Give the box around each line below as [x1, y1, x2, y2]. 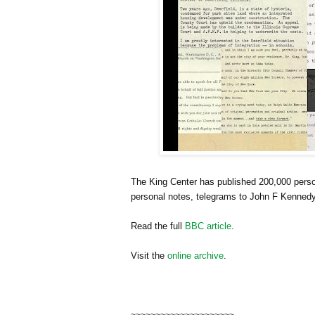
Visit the [131, 250, 167, 262]
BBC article [185, 221, 231, 232]
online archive [167, 250, 224, 262]
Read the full [131, 221, 185, 232]
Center [170, 176, 197, 188]
